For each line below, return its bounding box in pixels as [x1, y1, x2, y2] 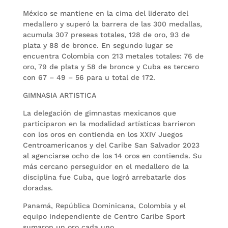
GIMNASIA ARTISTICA [22, 91, 96, 100]
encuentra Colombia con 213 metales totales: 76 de [22, 52, 204, 61]
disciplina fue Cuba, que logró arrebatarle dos [22, 173, 186, 182]
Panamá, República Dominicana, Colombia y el [22, 202, 186, 210]
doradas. [22, 184, 53, 192]
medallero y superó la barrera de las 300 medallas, [22, 20, 202, 28]
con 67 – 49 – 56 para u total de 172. [22, 73, 155, 82]
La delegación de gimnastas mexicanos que [22, 109, 176, 118]
